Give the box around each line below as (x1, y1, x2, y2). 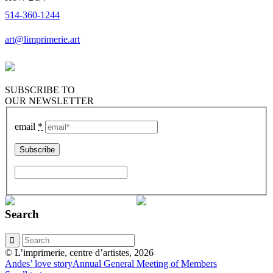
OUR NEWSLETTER (5, 95, 94, 106)
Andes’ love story (5, 258, 73, 269)
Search (5, 208, 39, 221)
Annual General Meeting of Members (73, 258, 217, 269)
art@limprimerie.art (5, 34, 80, 44)
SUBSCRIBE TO (5, 84, 75, 95)
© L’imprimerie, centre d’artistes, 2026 (5, 247, 154, 258)
